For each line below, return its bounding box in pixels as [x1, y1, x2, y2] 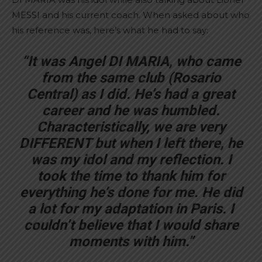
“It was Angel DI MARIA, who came [21, 53, 241, 70]
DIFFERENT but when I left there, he [19, 135, 243, 151]
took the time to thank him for [37, 168, 225, 184]
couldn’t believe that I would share [23, 217, 239, 233]
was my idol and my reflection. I [30, 151, 232, 168]
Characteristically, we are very [36, 119, 226, 135]
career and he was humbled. [42, 102, 220, 119]
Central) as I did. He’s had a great [27, 86, 235, 102]
